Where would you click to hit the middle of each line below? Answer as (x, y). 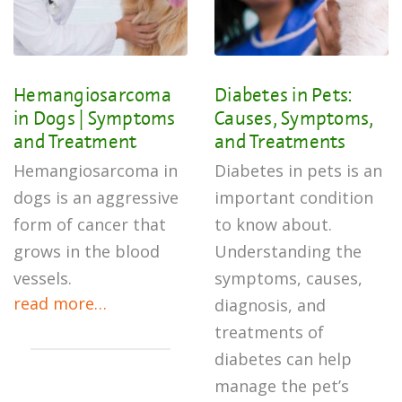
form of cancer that (90, 224)
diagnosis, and (270, 305)
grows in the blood (87, 251)
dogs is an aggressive (96, 197)
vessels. (43, 278)
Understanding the (288, 251)
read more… (60, 303)
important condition (294, 197)
